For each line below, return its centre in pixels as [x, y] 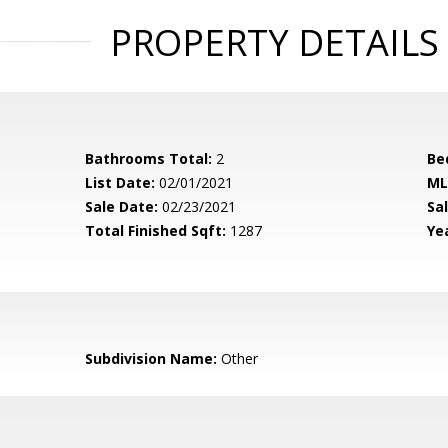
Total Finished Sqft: [156, 230]
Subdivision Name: [151, 358]
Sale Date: [122, 206]
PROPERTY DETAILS [274, 42]
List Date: [120, 182]
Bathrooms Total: [149, 158]
